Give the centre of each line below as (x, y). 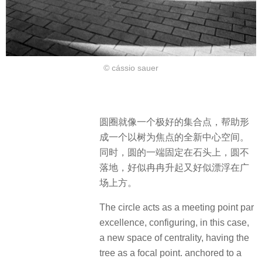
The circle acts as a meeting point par (177, 207)
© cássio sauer (131, 68)
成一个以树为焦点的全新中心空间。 (174, 137)
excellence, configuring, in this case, (174, 222)
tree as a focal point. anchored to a (170, 253)
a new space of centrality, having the (174, 237)
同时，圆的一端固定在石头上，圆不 (174, 152)
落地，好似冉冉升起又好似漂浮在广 (174, 167)
